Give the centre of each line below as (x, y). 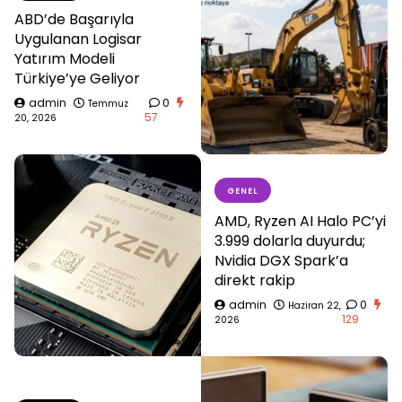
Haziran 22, (315, 305)
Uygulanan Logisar (78, 39)
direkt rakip (255, 280)
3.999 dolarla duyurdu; (290, 240)
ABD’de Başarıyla (74, 19)
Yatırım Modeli (65, 58)
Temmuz (108, 103)
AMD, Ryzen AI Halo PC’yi (300, 221)
